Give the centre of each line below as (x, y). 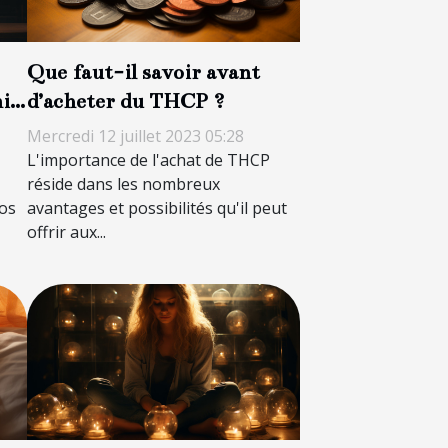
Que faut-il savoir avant (143, 71)
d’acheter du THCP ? (125, 100)
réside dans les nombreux (123, 183)
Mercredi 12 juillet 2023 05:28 (135, 135)
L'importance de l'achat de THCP (148, 159)
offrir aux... (66, 231)
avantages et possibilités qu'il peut (156, 207)
